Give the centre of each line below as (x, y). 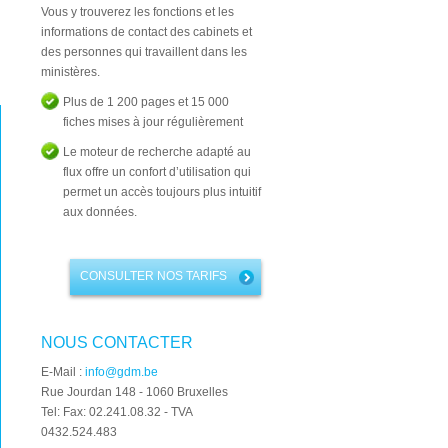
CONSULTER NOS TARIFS (153, 276)
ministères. (70, 72)
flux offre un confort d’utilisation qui (157, 172)
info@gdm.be (121, 372)
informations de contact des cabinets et (146, 32)
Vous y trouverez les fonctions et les (137, 12)
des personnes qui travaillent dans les (144, 52)
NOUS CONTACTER (117, 342)
